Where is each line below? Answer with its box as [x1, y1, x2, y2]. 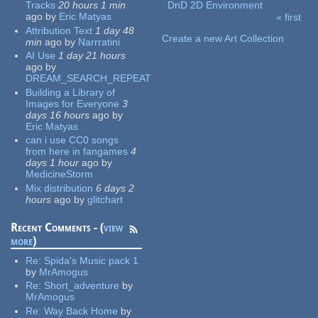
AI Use [26, 50, 56, 62]
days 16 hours [26, 109, 90, 121]
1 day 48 [95, 24, 135, 36]
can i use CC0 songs [26, 134, 119, 146]
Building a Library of [26, 86, 116, 98]
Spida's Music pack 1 [44, 254, 139, 266]
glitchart [87, 193, 124, 205]
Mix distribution [26, 182, 94, 194]
